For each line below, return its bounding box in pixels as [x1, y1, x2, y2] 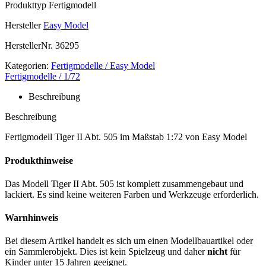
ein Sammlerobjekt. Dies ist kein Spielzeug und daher [5, 246, 207, 257]
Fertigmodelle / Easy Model [51, 61, 155, 71]
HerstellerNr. [5, 40, 53, 51]
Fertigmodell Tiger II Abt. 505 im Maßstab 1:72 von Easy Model [5, 132, 247, 142]
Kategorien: [5, 61, 49, 71]
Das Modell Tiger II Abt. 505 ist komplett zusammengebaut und [5, 178, 243, 189]
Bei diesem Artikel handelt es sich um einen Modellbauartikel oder [5, 236, 253, 246]
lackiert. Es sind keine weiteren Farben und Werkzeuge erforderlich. [5, 189, 259, 199]
